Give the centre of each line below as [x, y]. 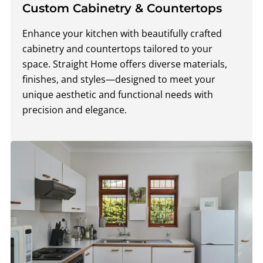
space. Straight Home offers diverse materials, [125, 64]
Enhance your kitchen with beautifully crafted [122, 33]
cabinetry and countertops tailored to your [117, 48]
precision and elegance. [75, 109]
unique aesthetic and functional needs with [118, 94]
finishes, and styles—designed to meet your [119, 79]
